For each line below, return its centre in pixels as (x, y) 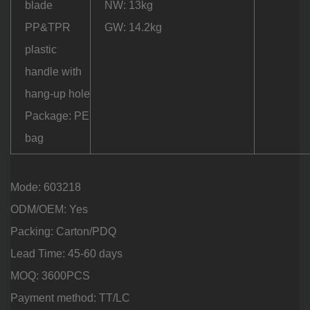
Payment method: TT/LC (70, 298)
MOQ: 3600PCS (50, 275)
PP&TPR (48, 27)
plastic (41, 49)
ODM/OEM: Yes (49, 209)
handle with (53, 71)
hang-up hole (57, 93)
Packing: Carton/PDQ (63, 231)
